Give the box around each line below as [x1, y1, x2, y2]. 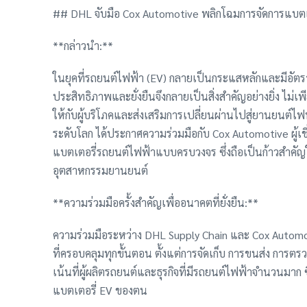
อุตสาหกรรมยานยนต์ [53, 163, 149, 178]
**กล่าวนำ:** [53, 38, 114, 53]
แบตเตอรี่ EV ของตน [53, 283, 148, 298]
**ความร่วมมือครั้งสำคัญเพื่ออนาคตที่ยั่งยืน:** [53, 195, 259, 210]
